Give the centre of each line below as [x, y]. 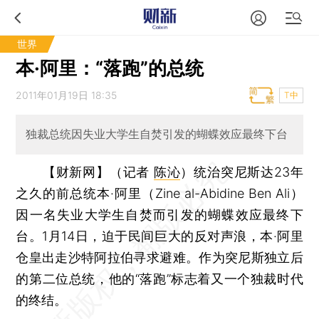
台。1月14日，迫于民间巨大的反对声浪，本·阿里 [159, 236]
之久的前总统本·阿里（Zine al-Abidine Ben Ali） [159, 193]
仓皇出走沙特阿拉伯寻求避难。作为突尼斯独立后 [159, 257]
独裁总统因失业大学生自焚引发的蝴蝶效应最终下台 [156, 134]
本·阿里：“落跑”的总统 [110, 68]
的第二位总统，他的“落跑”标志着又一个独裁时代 [159, 278]
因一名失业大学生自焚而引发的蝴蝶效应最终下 [159, 214]
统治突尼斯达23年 [249, 172]
